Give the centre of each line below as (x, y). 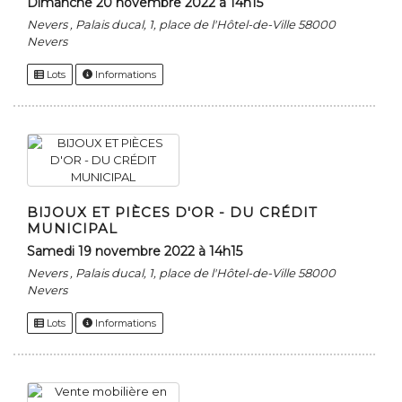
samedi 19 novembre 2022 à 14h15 (139, 252)
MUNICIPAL (72, 229)
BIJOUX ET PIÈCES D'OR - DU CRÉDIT (172, 213)
